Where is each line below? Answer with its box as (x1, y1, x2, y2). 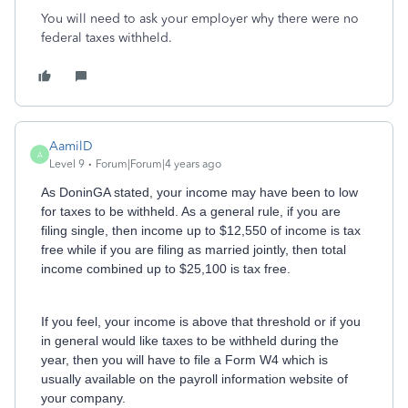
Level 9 (49, 158, 85, 170)
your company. (41, 391, 126, 405)
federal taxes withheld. (41, 30, 172, 46)
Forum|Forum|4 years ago (96, 158, 221, 170)
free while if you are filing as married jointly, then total (41, 242, 346, 257)
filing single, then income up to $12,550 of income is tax (41, 223, 361, 238)
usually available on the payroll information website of (41, 372, 348, 386)
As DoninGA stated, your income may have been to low (41, 185, 358, 199)
